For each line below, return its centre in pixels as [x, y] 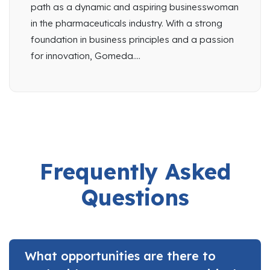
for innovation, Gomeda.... [86, 56]
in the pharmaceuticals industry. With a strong [127, 24]
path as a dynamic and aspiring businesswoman [135, 7]
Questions [135, 198]
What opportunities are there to [120, 256]
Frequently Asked [135, 172]
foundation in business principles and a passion [132, 40]
